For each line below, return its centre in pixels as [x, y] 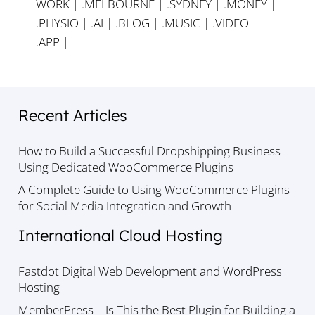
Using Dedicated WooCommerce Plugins [126, 167]
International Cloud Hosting [120, 235]
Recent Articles [72, 115]
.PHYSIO [57, 23]
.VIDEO [231, 23]
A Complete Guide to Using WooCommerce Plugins [154, 189]
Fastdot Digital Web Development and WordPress [150, 271]
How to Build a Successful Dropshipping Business [149, 151]
